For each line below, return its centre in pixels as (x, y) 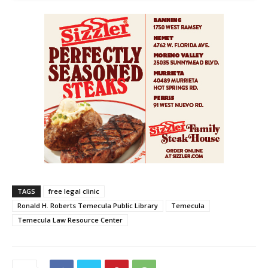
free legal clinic (74, 191)
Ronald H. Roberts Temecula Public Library (88, 206)
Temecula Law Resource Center (70, 220)
